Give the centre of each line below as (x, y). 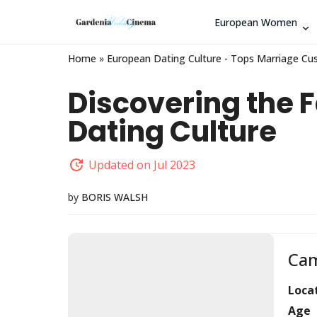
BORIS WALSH (115, 197)
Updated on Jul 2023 (142, 165)
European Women (256, 22)
